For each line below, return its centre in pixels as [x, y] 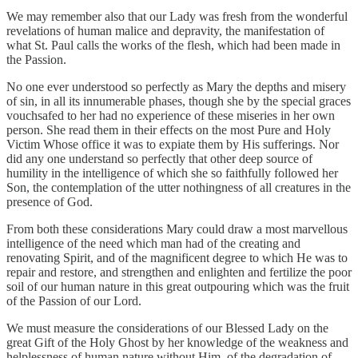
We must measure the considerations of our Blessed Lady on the [167, 328]
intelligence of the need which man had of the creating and [153, 243]
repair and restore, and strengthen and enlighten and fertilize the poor [179, 272]
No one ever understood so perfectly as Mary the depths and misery [176, 86]
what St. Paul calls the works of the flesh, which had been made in [173, 45]
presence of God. [50, 201]
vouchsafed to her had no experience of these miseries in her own [171, 115]
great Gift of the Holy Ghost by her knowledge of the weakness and [177, 342]
